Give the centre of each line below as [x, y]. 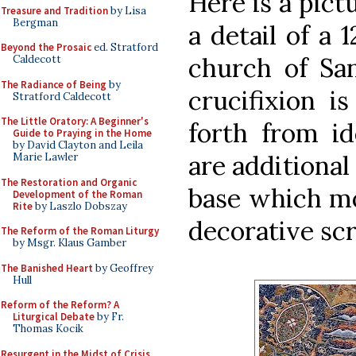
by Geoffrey [123, 268]
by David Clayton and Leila [78, 145]
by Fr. [109, 317]
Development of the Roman [77, 194]
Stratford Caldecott [62, 96]
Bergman [35, 22]
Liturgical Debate [54, 317]
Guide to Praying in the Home [82, 133]
